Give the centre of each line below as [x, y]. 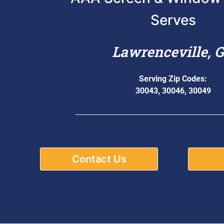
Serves [173, 20]
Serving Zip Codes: [173, 78]
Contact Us [99, 159]
